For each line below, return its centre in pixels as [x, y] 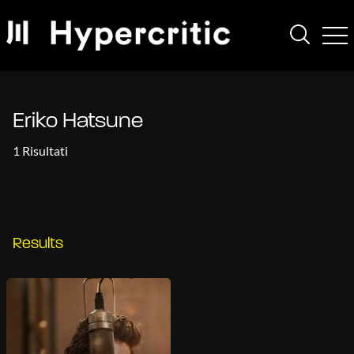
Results [38, 244]
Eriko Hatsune [78, 122]
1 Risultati [40, 151]
